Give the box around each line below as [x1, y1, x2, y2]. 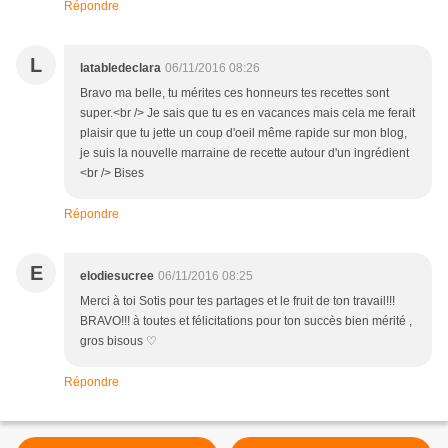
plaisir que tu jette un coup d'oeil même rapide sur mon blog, [80, 126, 407, 141]
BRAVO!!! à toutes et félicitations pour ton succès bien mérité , [80, 314, 412, 329]
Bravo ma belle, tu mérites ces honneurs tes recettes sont [80, 86, 389, 101]
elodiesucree [80, 269, 154, 284]
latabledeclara [80, 61, 161, 76]
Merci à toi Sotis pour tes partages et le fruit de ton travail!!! [80, 294, 395, 309]
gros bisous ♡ [80, 334, 157, 349]
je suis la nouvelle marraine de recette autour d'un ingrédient [80, 146, 409, 161]
